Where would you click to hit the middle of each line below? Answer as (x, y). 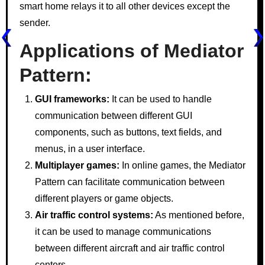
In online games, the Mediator (182, 166)
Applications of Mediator (131, 51)
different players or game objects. (104, 199)
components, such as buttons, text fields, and (128, 132)
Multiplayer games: (77, 166)
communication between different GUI (113, 116)
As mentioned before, (198, 215)
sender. (35, 22)
